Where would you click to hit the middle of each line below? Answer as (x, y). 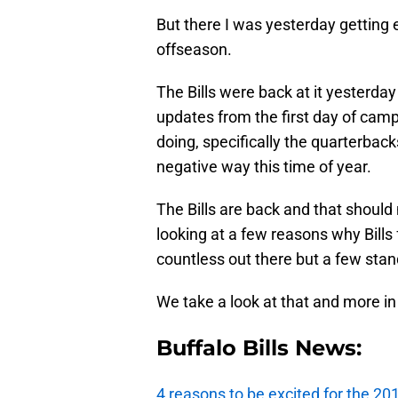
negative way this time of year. (264, 167)
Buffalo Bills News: (259, 348)
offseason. (194, 50)
